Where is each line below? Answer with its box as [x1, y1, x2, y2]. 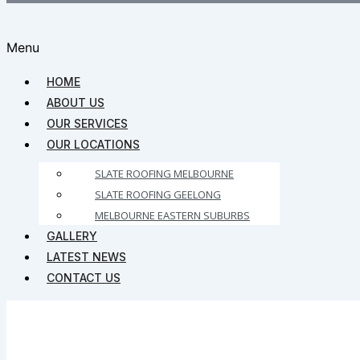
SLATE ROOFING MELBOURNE [95, 166, 234, 181]
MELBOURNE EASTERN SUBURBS [95, 208, 250, 223]
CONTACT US [47, 271, 121, 284]
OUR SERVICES [47, 117, 128, 130]
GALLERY [47, 229, 97, 243]
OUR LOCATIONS [47, 137, 140, 151]
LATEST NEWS [47, 250, 126, 264]
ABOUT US [47, 96, 104, 109]
